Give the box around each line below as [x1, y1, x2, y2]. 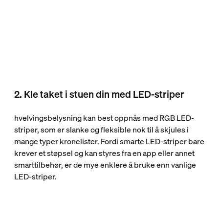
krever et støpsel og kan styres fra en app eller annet [14, 147, 195, 158]
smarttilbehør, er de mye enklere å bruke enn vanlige [14, 159, 196, 170]
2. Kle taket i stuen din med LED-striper [14, 87, 184, 101]
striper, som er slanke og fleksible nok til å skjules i [14, 124, 189, 135]
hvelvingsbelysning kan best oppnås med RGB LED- [14, 112, 194, 123]
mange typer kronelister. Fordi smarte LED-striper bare [14, 135, 204, 147]
